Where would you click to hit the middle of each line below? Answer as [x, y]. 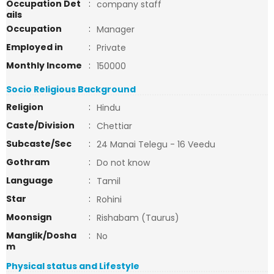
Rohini [109, 199]
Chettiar [114, 126]
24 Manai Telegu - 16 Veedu [156, 144]
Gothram [28, 162]
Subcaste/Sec [39, 144]
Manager [116, 29]
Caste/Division [40, 125]
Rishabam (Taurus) [138, 218]
